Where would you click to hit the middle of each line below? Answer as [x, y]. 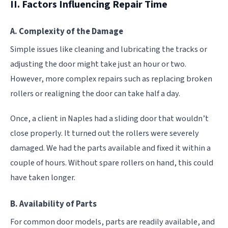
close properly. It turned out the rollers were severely [105, 133]
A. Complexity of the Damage [67, 31]
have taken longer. [43, 177]
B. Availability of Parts [53, 204]
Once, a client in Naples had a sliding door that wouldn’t [109, 118]
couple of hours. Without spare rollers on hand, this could [112, 163]
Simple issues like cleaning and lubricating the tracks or [109, 49]
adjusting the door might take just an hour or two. [98, 64]
